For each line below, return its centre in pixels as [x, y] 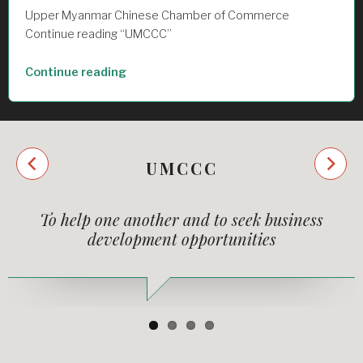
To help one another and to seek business [181, 219]
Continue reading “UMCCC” [99, 34]
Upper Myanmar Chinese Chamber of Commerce [158, 16]
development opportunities [181, 238]
